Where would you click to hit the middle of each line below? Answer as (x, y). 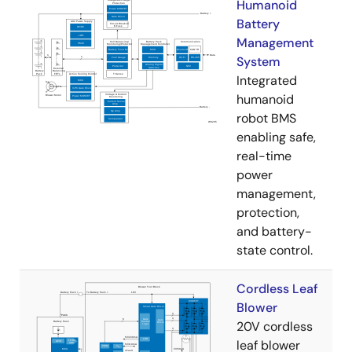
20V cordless (275, 326)
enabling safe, (276, 137)
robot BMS (266, 118)
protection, (268, 212)
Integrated (267, 80)
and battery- (274, 231)
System (258, 61)
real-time (264, 156)
